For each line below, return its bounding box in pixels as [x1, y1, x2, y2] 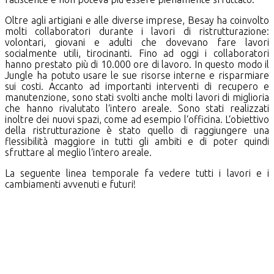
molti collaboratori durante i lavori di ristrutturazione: [5, 25, 269, 37]
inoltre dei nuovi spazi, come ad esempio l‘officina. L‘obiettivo [5, 113, 269, 125]
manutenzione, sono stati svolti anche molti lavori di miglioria [5, 91, 269, 103]
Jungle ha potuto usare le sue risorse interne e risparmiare [5, 69, 269, 81]
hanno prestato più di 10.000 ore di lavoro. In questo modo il [5, 58, 269, 70]
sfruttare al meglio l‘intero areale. [5, 146, 152, 158]
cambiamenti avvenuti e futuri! [5, 178, 136, 190]
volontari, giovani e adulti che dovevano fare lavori [5, 36, 269, 48]
